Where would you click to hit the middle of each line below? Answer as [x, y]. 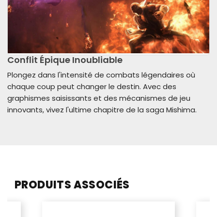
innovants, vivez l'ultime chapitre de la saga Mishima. [102, 110]
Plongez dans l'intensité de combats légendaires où [101, 75]
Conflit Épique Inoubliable [65, 60]
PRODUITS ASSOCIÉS [72, 185]
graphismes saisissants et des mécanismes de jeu [99, 98]
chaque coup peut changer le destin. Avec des [92, 87]
